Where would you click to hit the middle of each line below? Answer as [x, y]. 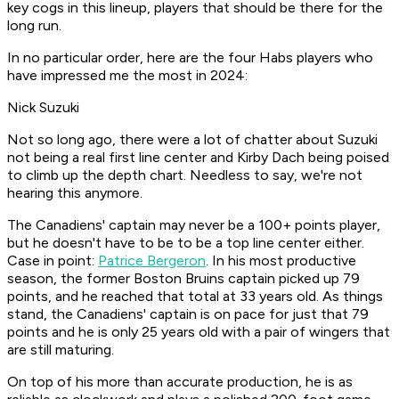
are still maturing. [61, 350]
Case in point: [53, 261]
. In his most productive [281, 261]
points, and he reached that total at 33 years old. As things [195, 297]
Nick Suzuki [43, 108]
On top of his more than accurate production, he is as [180, 382]
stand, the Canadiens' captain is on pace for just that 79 [188, 314]
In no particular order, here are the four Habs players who [190, 58]
